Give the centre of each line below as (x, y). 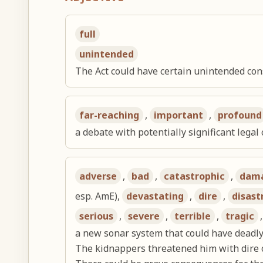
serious (97, 216)
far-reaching (109, 115)
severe (144, 216)
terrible (193, 216)
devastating (155, 196)
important (179, 115)
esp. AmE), (99, 196)
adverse (98, 176)
